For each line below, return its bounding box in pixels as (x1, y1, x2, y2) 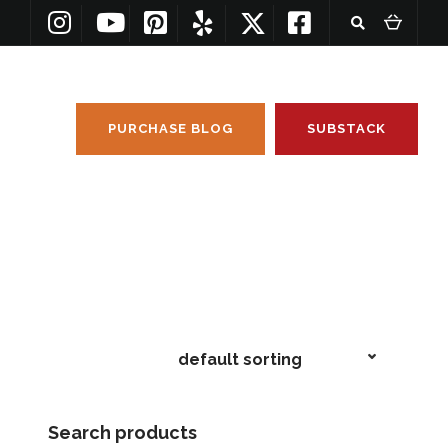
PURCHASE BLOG (108, 121, 233, 136)
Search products (47, 422, 197, 443)
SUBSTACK (307, 121, 386, 136)
